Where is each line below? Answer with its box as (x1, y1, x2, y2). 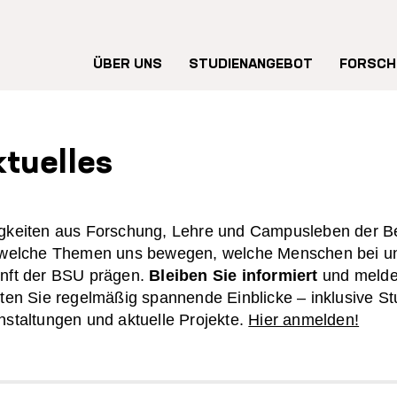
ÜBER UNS (93, 58, 162, 71)
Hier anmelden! (248, 311, 360, 329)
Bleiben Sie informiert (149, 267, 323, 284)
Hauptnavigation (80, 43, 241, 62)
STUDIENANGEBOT (189, 58, 313, 71)
